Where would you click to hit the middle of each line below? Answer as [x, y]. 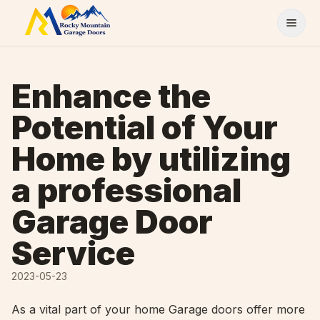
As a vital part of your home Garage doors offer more [158, 309]
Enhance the [111, 96]
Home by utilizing [151, 159]
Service [73, 253]
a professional [126, 190]
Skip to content [49, 14]
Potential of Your [145, 127]
